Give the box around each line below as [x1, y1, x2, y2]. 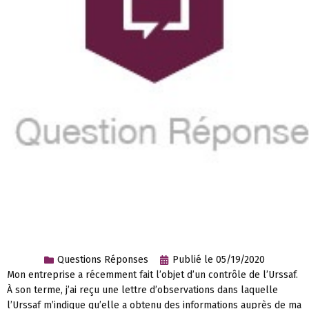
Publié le [172, 254, 213, 266]
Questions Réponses [57, 254, 148, 266]
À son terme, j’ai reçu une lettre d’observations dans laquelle [7, 284, 278, 297]
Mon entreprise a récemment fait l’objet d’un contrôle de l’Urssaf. [7, 269, 298, 281]
